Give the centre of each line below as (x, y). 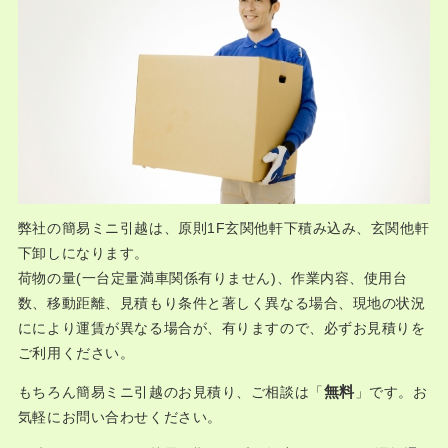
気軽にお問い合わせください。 (119, 417)
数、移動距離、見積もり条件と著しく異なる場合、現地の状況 (221, 303)
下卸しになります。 (83, 253)
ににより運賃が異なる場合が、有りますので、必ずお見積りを (221, 328)
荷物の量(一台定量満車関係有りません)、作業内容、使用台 (212, 278)
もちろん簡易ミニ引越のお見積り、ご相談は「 (170, 392)
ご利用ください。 (76, 353)
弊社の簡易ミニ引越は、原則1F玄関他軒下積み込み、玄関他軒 (223, 228)
